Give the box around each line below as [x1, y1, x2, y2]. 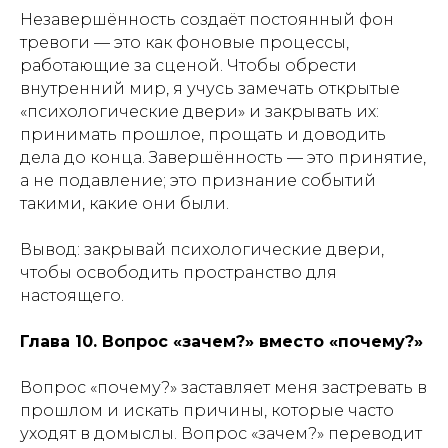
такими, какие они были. [20, 194, 229, 213]
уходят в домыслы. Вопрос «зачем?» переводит [20, 424, 422, 443]
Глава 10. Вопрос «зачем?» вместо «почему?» [20, 332, 423, 351]
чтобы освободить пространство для [20, 263, 337, 282]
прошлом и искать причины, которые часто [20, 401, 394, 420]
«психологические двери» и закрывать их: [20, 102, 379, 121]
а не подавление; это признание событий [20, 171, 376, 190]
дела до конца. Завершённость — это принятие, [20, 148, 426, 167]
